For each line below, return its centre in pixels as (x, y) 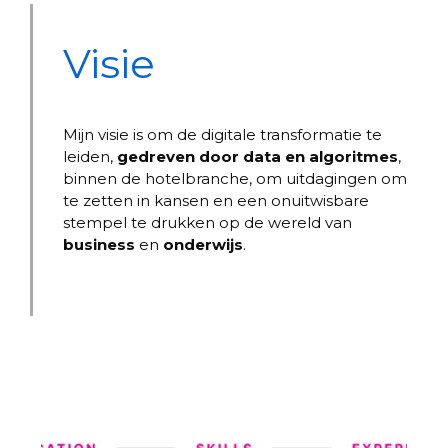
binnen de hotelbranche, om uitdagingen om (235, 178)
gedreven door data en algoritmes (257, 156)
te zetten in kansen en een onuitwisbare (216, 200)
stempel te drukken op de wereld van (207, 222)
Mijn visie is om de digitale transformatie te (222, 134)
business (99, 244)
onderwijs (203, 244)
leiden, (90, 156)
